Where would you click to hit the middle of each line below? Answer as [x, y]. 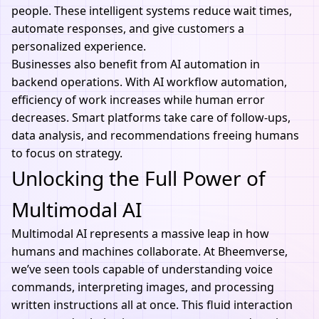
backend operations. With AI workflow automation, [149, 82]
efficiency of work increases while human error [138, 100]
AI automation [209, 64]
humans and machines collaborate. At [115, 251]
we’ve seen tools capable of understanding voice [142, 269]
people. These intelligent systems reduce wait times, [152, 11]
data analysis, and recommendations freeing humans [155, 135]
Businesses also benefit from [91, 64]
